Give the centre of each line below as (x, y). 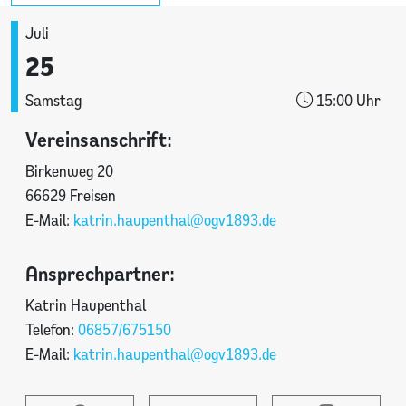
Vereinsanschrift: (99, 138)
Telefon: (52, 329)
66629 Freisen (71, 195)
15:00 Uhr (347, 100)
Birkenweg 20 (69, 170)
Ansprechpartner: (100, 272)
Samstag (53, 100)
